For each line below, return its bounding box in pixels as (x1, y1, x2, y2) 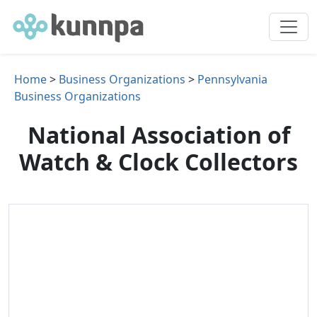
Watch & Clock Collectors (19, 146, 298, 177)
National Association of (27, 120, 290, 150)
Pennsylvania (197, 71, 267, 87)
